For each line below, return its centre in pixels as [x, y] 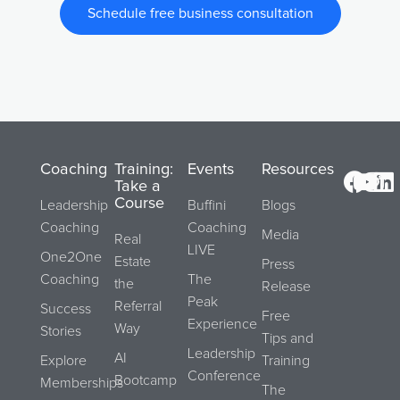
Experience [223, 324]
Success [66, 308]
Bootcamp [145, 380]
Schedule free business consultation [200, 13]
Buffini [207, 205]
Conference [225, 375]
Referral [137, 306]
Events [211, 169]
